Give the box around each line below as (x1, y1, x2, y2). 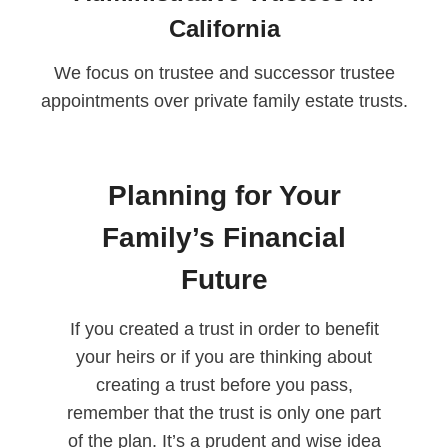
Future (180, 264, 268, 296)
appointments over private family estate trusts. (40, 91, 408, 112)
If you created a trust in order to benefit (69, 319, 379, 340)
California (168, 15, 280, 43)
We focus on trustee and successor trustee (53, 63, 395, 84)
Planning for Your (107, 180, 341, 212)
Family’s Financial (102, 222, 346, 254)
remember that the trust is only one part (67, 403, 381, 424)
